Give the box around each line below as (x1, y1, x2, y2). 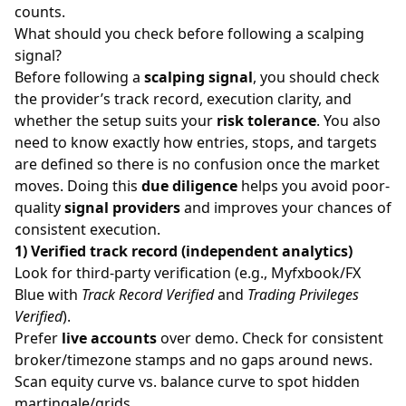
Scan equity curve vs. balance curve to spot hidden (14, 371, 360, 391)
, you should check (253, 66, 380, 87)
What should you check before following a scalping (14, 23, 364, 43)
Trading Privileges (247, 284, 359, 304)
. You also (316, 110, 381, 130)
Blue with (14, 284, 82, 304)
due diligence (141, 175, 237, 196)
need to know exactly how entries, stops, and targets (14, 131, 377, 152)
